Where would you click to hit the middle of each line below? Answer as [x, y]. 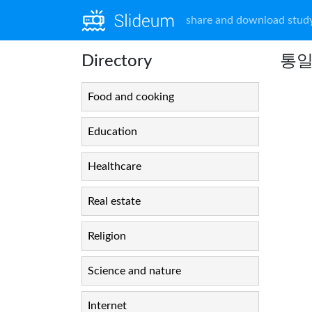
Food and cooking [131, 97]
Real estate [114, 201]
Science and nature [134, 271]
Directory [117, 61]
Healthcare [115, 166]
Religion [107, 236]
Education [112, 132]
